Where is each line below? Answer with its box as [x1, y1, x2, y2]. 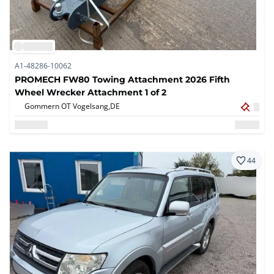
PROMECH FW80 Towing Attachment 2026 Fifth [15, 73, 230, 86]
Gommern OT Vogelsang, [24, 101, 110, 111]
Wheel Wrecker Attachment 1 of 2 [15, 86, 166, 98]
